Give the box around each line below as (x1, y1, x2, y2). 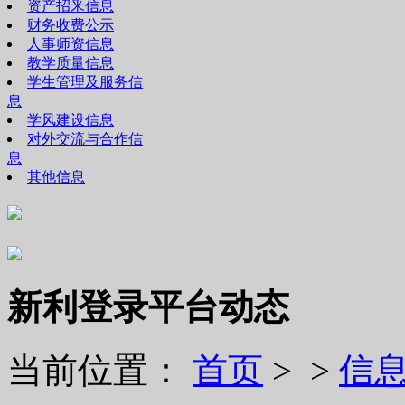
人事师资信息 (27, 36, 114, 52)
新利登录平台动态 (7, 287, 289, 326)
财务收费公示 (27, 17, 114, 33)
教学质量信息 (27, 55, 114, 71)
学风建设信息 (27, 112, 114, 127)
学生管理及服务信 (27, 74, 143, 89)
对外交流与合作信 (27, 131, 143, 146)
